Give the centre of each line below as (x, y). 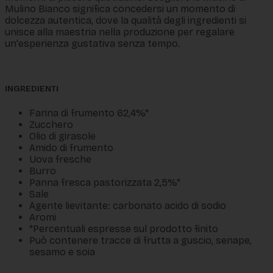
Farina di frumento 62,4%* (89, 113)
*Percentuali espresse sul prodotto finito (124, 229)
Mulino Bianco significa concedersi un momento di (120, 9)
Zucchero (51, 125)
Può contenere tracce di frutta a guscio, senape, (140, 241)
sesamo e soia (62, 252)
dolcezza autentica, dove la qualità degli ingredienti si (126, 20)
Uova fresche (60, 160)
